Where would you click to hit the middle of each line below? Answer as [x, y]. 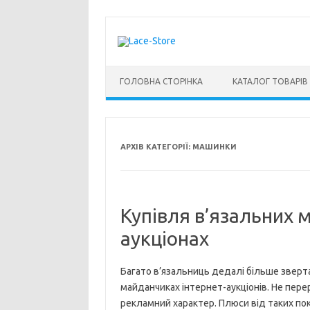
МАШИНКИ [214, 147]
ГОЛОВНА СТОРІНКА [161, 81]
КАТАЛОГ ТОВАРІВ [270, 81]
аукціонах [166, 238]
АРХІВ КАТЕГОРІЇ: [156, 147]
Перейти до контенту [155, 71]
